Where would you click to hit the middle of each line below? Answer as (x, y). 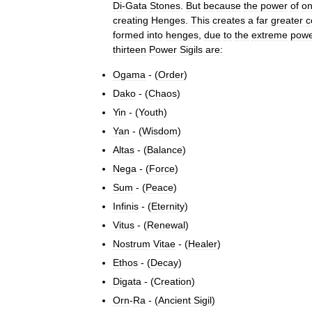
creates (229, 20)
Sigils (191, 49)
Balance (165, 149)
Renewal (166, 225)
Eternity (168, 206)
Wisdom (160, 131)
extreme (270, 34)
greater (287, 20)
